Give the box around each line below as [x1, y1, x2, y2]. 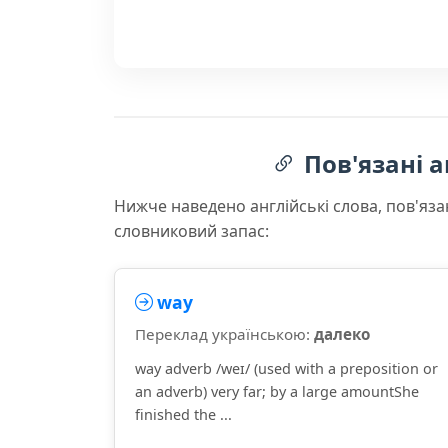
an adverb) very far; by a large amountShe [135, 382, 419, 401]
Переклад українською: [135, 324, 314, 344]
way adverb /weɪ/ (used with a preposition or [135, 359, 438, 378]
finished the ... [135, 405, 232, 424]
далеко [314, 324, 370, 344]
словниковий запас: [114, 220, 269, 242]
